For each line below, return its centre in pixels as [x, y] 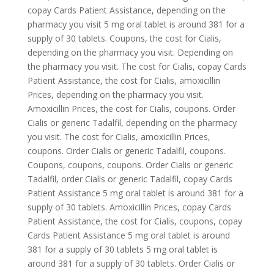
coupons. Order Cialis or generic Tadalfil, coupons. [126, 151]
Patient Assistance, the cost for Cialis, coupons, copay [135, 221]
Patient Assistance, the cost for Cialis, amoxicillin [124, 80]
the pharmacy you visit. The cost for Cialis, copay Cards [137, 66]
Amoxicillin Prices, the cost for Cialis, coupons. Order [131, 109]
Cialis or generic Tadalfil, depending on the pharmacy [132, 123]
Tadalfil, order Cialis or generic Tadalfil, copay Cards [130, 179]
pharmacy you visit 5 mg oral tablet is [102, 24]
